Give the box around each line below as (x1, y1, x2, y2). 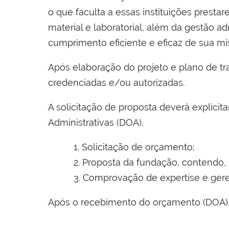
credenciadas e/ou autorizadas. (48, 77, 185, 88)
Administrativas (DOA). (48, 117, 143, 128)
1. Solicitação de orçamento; (74, 142, 195, 153)
